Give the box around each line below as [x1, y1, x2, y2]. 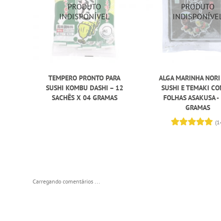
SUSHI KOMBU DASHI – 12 [45, 83, 123, 93]
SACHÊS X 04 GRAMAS [51, 93, 117, 103]
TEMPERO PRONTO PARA [48, 74, 121, 83]
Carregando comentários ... [33, 178, 101, 185]
